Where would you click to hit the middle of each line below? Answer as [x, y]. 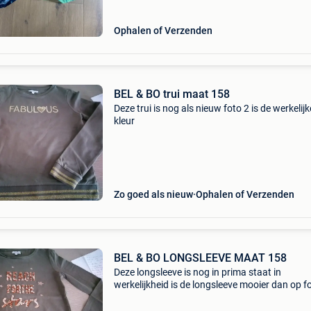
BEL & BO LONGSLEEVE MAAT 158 [200, 258]
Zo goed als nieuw [153, 194]
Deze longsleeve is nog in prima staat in [197, 272]
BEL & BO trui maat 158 [171, 94]
